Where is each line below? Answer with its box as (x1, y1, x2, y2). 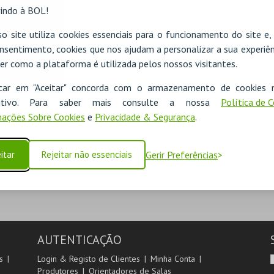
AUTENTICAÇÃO (37, 232, 122, 248)
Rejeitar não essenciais (42, 148, 132, 160)
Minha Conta (150, 253, 195, 264)
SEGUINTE (165, 125, 214, 139)
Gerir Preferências (146, 148, 218, 161)
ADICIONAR (39, 83, 94, 97)
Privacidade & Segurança (95, 110, 195, 123)
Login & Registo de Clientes (37, 253, 140, 264)
